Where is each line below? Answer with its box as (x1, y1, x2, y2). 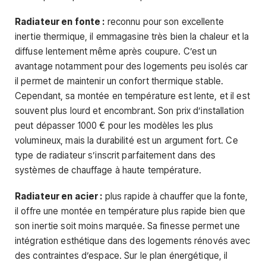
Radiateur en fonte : (15, 16, 105, 28)
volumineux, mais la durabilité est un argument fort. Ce (15, 135, 238, 147)
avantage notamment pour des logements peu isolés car (15, 61, 248, 72)
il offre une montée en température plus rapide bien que (15, 205, 245, 217)
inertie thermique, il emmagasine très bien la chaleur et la (15, 31, 249, 43)
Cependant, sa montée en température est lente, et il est (15, 90, 250, 102)
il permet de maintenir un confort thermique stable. (15, 75, 224, 87)
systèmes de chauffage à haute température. (15, 164, 202, 176)
